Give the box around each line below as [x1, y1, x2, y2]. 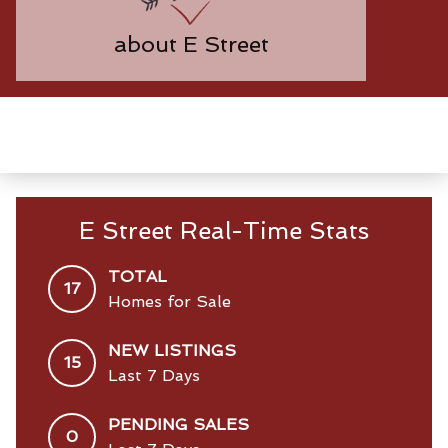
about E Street [113, 30, 269, 57]
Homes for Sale [108, 291, 231, 311]
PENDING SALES [108, 414, 249, 434]
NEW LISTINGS [108, 340, 236, 360]
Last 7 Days [108, 365, 200, 385]
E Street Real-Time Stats [79, 215, 369, 245]
